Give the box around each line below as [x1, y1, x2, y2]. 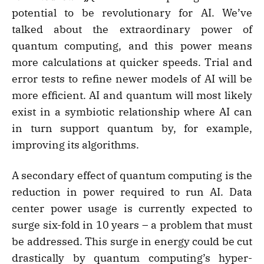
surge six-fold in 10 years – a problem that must [12, 218, 252, 232]
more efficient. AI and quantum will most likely [12, 88, 252, 103]
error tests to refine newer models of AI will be [12, 72, 252, 86]
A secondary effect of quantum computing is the [12, 169, 252, 183]
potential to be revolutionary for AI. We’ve [12, 6, 252, 20]
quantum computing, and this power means [12, 39, 252, 53]
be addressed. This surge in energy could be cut [12, 235, 252, 249]
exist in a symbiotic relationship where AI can [12, 105, 252, 119]
